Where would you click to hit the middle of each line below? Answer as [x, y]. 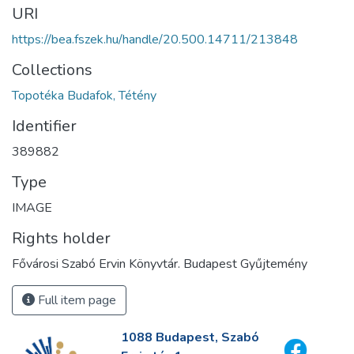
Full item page [75, 301]
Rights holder [61, 239]
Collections [52, 70]
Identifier [44, 126]
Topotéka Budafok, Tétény [84, 96]
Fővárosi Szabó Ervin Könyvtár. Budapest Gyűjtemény [160, 264]
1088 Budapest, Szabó [190, 338]
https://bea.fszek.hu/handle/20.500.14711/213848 [155, 40]
